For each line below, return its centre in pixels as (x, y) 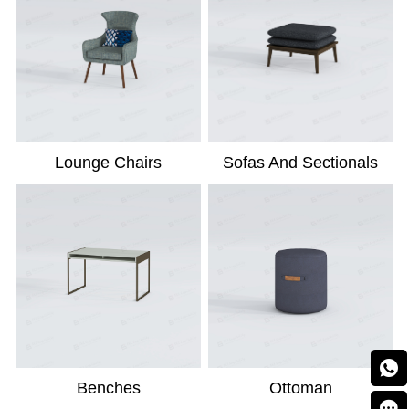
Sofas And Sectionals (301, 162)
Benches (108, 388)
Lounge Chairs (109, 162)
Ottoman (300, 388)
